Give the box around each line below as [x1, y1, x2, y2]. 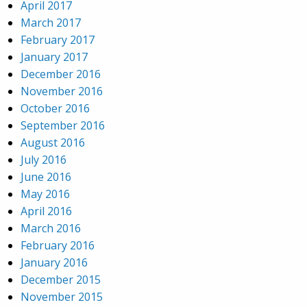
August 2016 [21, 135, 85, 151]
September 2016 [21, 118, 105, 134]
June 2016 [21, 169, 71, 185]
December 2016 [21, 66, 101, 82]
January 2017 [21, 49, 88, 65]
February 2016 [21, 238, 95, 254]
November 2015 [21, 289, 103, 305]
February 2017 [21, 32, 95, 48]
